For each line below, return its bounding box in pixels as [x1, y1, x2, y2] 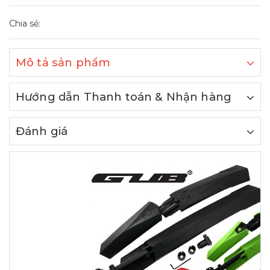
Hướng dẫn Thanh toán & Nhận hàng [16, 89, 232, 104]
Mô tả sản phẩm [16, 55, 111, 69]
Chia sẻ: [9, 17, 40, 29]
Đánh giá [16, 124, 68, 138]
